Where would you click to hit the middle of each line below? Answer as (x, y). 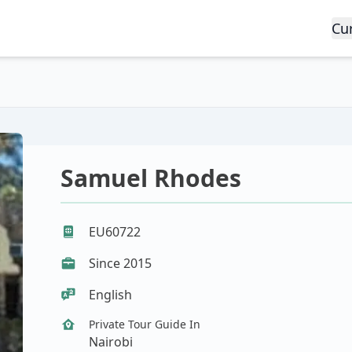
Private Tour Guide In (145, 324)
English (111, 295)
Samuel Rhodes (151, 178)
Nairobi (111, 342)
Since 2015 (121, 263)
